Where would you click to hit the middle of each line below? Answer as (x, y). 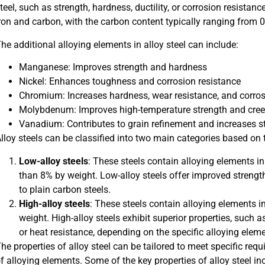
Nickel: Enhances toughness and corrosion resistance (130, 82)
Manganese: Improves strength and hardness (113, 67)
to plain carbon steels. (64, 189)
